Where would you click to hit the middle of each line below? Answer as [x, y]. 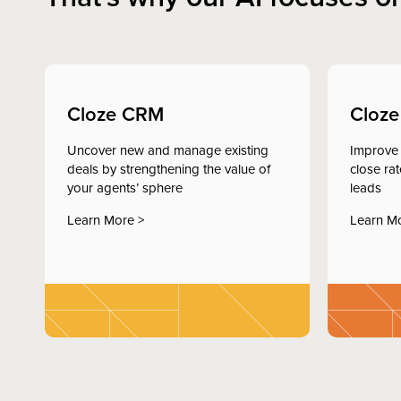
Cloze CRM [115, 113]
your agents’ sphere [125, 187]
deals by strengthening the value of [169, 168]
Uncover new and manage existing [168, 149]
